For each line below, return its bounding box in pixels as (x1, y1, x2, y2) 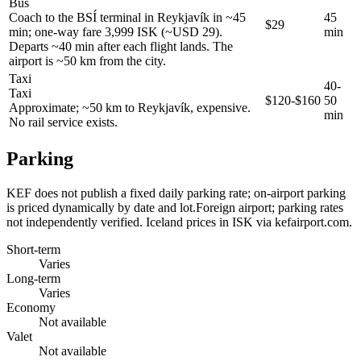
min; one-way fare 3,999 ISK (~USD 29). (9, 24, 222, 39)
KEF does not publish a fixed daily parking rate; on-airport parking (6, 185, 346, 200)
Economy (6, 300, 56, 314)
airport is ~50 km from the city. (9, 53, 166, 68)
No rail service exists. (9, 114, 118, 129)
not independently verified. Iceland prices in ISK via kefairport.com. (6, 214, 352, 229)
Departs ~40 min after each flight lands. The (9, 39, 233, 53)
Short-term (6, 242, 60, 256)
